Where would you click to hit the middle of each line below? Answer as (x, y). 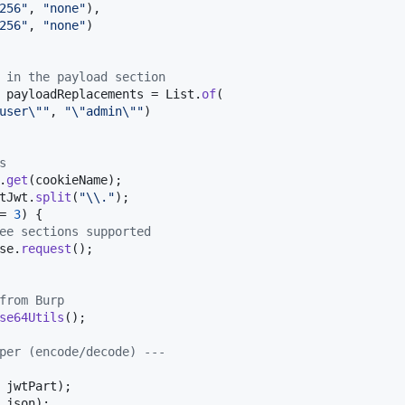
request (46, 248)
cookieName (71, 179)
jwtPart (32, 386)
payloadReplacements (75, 94)
